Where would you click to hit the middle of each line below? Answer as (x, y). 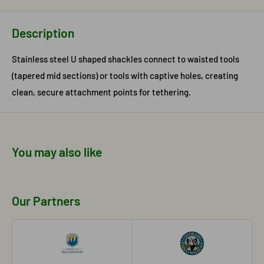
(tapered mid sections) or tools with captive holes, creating (125, 75)
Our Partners (46, 200)
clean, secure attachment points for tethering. (101, 92)
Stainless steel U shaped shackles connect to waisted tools (126, 59)
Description (43, 33)
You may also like (57, 151)
